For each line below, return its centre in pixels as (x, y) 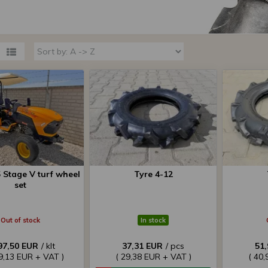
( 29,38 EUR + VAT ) (153, 257)
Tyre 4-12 (153, 174)
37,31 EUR (142, 246)
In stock (153, 220)
